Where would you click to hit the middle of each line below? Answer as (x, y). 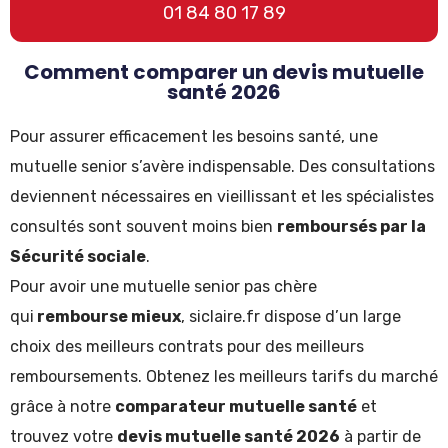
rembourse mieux (107, 316)
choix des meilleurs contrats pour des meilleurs (187, 346)
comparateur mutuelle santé (236, 406)
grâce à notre (62, 406)
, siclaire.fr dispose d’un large (291, 316)
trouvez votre (63, 436)
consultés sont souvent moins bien (143, 226)
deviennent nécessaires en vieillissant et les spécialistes (222, 196)
